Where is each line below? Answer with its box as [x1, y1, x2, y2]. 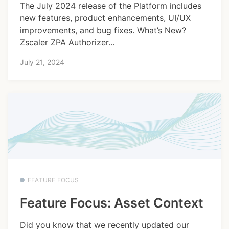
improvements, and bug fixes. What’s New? [20, 25, 186, 35]
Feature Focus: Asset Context [20, 195, 203, 211]
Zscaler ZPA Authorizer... [20, 37, 114, 48]
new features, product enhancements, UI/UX [20, 12, 191, 23]
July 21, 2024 [20, 57, 64, 66]
